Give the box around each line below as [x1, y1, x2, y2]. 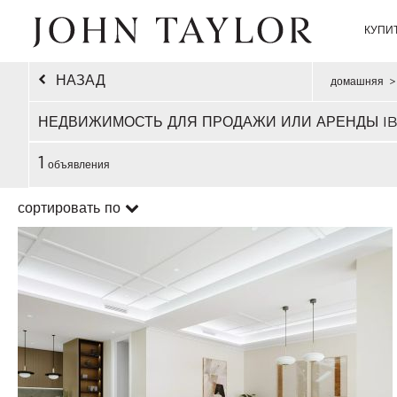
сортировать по [18, 199, 121, 215]
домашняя [330, 75, 384, 87]
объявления [44, 159, 110, 170]
